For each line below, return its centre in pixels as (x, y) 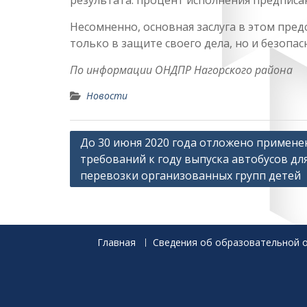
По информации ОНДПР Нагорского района (181, 70)
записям (96, 181)
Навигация (103, 140)
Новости (107, 96)
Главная (116, 242)
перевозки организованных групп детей (191, 175)
